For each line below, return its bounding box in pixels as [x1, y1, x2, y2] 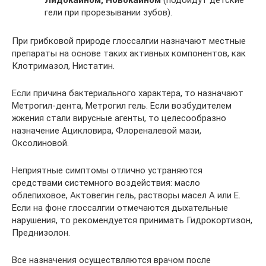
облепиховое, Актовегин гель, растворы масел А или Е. [12, 190, 240, 201]
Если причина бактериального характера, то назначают [12, 88, 243, 99]
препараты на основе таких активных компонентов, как [12, 48, 246, 59]
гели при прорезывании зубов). [45, 7, 172, 18]
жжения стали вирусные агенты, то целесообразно [12, 113, 226, 123]
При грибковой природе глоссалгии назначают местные [12, 36, 246, 46]
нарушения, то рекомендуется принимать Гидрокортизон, [12, 215, 252, 226]
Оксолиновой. [12, 138, 69, 148]
